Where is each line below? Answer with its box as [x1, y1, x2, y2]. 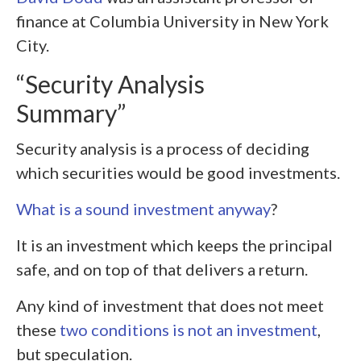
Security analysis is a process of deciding [16, 139, 309, 158]
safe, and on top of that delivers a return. [16, 259, 308, 279]
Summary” [16, 98, 126, 127]
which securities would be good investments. [16, 163, 340, 182]
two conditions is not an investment [60, 320, 317, 339]
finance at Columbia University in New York [16, 10, 329, 31]
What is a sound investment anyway [16, 199, 271, 218]
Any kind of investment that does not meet [16, 296, 324, 315]
